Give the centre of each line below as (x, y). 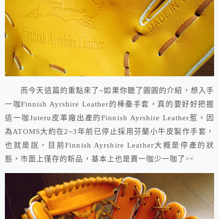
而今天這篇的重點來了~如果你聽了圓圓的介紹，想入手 (109, 91)
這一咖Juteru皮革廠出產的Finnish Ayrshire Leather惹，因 (109, 118)
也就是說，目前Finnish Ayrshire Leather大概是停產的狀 (109, 145)
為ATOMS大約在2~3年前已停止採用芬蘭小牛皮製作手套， (109, 132)
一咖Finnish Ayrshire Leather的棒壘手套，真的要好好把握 (109, 104)
